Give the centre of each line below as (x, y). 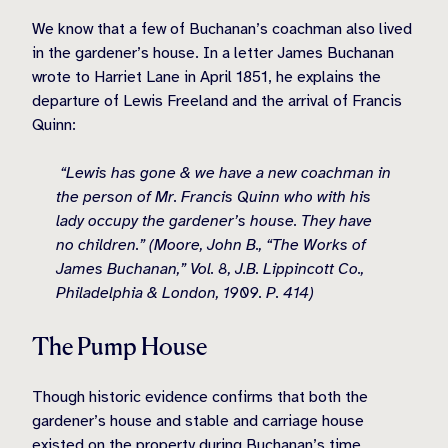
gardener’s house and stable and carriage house (198, 420)
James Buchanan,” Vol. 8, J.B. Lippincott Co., (210, 268)
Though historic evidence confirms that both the (200, 396)
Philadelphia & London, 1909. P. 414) (185, 292)
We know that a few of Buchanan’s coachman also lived (222, 28)
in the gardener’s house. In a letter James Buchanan (213, 52)
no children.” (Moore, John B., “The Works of (211, 244)
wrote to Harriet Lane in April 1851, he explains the (206, 76)
